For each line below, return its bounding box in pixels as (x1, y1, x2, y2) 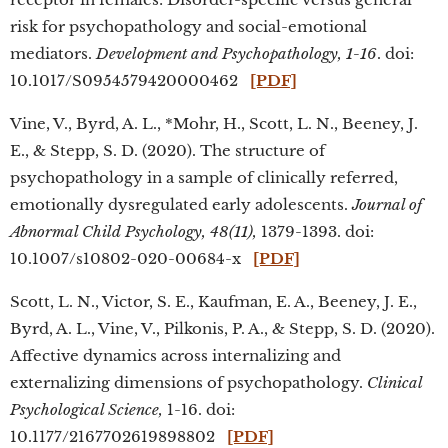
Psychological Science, (10, 400, 163, 419)
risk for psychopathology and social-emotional (10, 17, 367, 36)
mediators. (10, 44, 96, 63)
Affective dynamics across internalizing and (10, 346, 341, 365)
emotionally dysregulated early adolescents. (10, 195, 352, 214)
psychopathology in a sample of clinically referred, (10, 168, 398, 187)
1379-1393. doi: (261, 222, 374, 241)
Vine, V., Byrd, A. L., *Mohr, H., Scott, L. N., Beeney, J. (10, 114, 418, 133)
